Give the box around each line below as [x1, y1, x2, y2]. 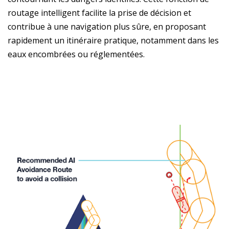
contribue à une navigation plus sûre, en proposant [8, 20, 206, 32]
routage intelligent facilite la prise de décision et [8, 7, 191, 18]
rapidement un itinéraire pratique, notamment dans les [8, 34, 219, 46]
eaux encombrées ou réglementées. [8, 48, 145, 60]
